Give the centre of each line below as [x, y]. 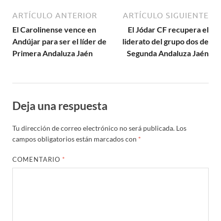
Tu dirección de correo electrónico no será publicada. [93, 128]
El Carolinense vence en [54, 29]
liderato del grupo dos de [166, 41]
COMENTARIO [37, 160]
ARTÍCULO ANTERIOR [55, 15]
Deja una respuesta [60, 105]
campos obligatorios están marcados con [75, 139]
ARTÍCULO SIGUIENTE [166, 15]
